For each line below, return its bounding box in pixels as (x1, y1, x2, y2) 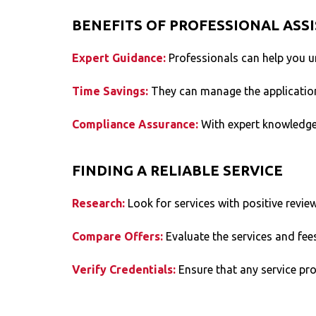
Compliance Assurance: (72, 117, 201, 130)
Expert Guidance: (72, 51, 169, 64)
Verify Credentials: (72, 262, 178, 276)
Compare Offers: (72, 229, 166, 243)
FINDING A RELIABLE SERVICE (72, 162, 283, 178)
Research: (72, 196, 128, 209)
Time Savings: (72, 84, 151, 97)
